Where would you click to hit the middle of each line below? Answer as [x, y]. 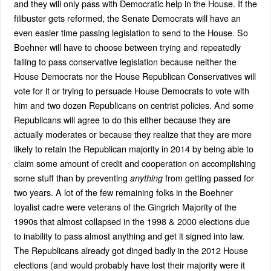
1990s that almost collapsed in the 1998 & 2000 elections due [132, 221]
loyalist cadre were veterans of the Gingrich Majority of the [125, 206]
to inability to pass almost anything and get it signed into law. [129, 235]
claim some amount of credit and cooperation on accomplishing [135, 163]
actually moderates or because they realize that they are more [132, 134]
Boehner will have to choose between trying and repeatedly [127, 47]
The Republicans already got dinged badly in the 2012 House [131, 250]
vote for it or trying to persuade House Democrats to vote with [131, 90]
